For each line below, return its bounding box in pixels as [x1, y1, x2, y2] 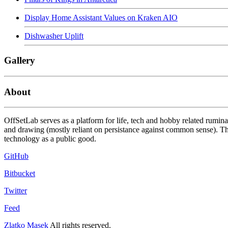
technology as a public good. [4, 134, 96, 144]
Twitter [4, 186, 27, 195]
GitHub [4, 152, 28, 161]
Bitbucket [4, 169, 35, 178]
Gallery [4, 55, 35, 66]
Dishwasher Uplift [24, 31, 83, 40]
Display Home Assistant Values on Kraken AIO [24, 13, 178, 22]
